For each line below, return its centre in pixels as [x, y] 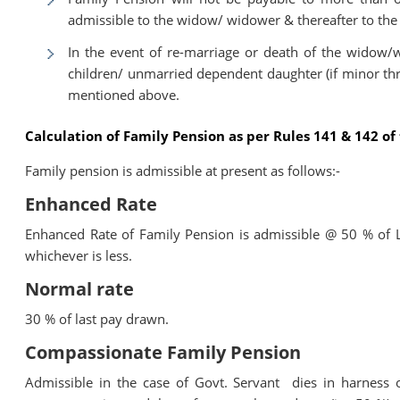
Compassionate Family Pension [163, 352]
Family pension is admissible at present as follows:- [183, 170]
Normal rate [80, 288]
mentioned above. [124, 94]
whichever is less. [79, 255]
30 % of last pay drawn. [97, 318]
